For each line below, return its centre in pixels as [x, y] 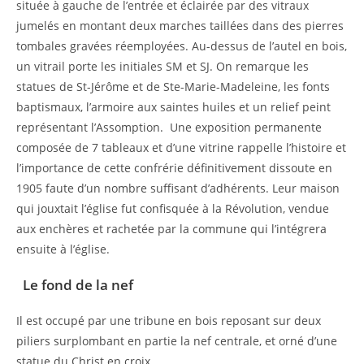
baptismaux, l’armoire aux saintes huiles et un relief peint [173, 106]
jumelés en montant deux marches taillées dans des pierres [180, 25]
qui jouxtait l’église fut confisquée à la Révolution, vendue [173, 208]
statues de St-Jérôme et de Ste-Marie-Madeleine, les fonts [173, 86]
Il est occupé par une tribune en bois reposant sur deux [169, 320]
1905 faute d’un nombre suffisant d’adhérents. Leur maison [178, 188]
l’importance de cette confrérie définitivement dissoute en [174, 167]
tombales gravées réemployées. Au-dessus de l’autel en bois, [182, 45]
